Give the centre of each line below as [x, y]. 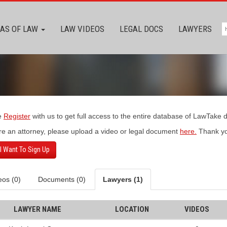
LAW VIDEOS [82, 29]
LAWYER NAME [37, 209]
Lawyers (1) [123, 179]
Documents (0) [62, 179]
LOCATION [132, 209]
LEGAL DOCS [141, 29]
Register [17, 116]
